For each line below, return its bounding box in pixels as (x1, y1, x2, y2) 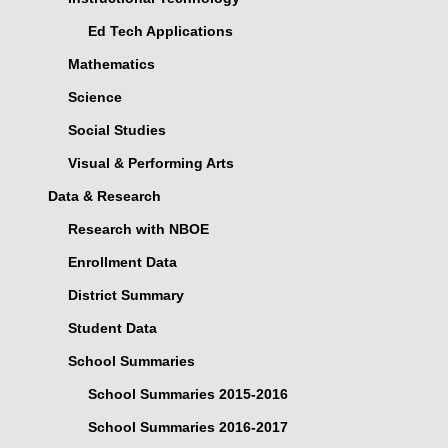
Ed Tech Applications (88, 23, 233, 39)
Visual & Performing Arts (68, 155, 234, 171)
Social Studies (68, 122, 166, 138)
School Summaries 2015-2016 (88, 386, 288, 402)
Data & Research (48, 188, 161, 204)
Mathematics (68, 56, 155, 72)
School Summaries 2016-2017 (88, 419, 288, 435)
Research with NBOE (68, 221, 209, 237)
